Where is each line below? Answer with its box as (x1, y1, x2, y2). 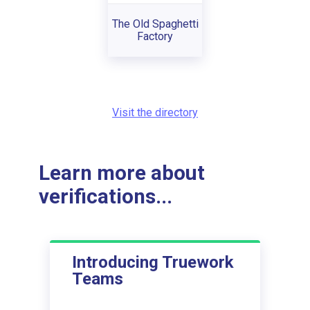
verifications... (39, 185, 172, 209)
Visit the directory (112, 105, 198, 119)
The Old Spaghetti (111, 17, 199, 30)
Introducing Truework (72, 252, 234, 272)
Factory (137, 29, 173, 43)
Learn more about (39, 161, 205, 185)
